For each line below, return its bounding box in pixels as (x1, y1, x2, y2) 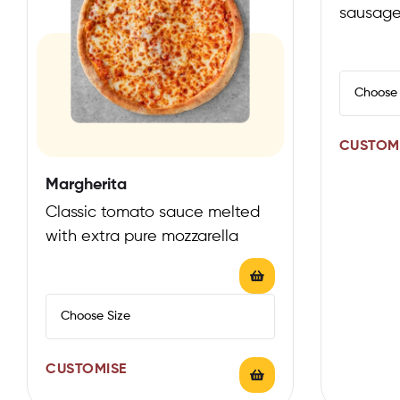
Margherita (46, 176, 127, 193)
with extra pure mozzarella (46, 228, 238, 245)
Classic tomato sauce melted (46, 204, 260, 221)
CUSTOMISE (46, 362, 127, 377)
